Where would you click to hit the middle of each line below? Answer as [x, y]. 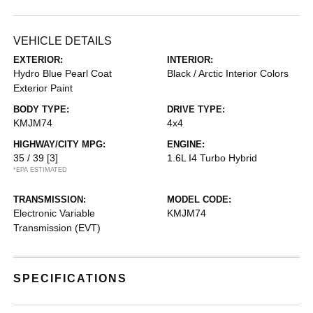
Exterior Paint [43, 88]
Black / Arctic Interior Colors [228, 73]
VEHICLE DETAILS [63, 41]
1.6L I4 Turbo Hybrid [212, 158]
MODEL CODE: [199, 199]
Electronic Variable [54, 213]
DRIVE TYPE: [196, 109]
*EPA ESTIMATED [41, 170]
